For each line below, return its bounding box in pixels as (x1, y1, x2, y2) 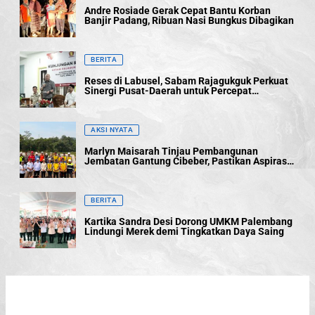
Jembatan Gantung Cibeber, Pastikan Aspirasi (84, 155, 290, 167)
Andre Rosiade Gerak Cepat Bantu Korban (84, 4, 271, 17)
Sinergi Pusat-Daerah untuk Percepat (84, 84, 252, 97)
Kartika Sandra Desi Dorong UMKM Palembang (84, 215, 292, 228)
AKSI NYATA (91, 125, 133, 134)
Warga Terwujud (84, 165, 157, 177)
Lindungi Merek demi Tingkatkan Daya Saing (84, 225, 284, 238)
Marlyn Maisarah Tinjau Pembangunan (84, 145, 258, 157)
